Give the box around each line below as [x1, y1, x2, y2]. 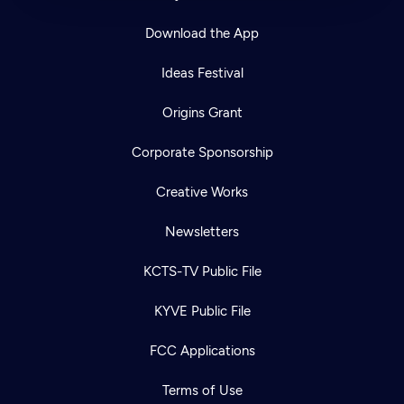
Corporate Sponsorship [131, 143, 273, 161]
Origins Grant [161, 104, 243, 121]
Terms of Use [161, 381, 243, 399]
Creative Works [156, 183, 248, 200]
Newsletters [165, 223, 239, 240]
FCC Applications [149, 342, 255, 359]
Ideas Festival [161, 64, 243, 81]
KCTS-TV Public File [142, 262, 262, 280]
